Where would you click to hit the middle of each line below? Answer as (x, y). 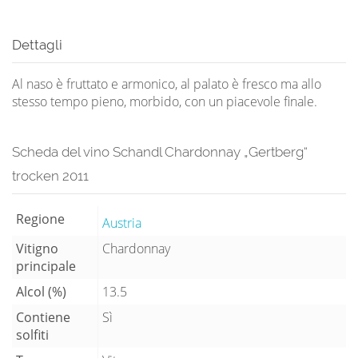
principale (46, 266)
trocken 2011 (50, 175)
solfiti (32, 334)
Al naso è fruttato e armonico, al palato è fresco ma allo (167, 84)
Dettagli (37, 44)
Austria (122, 223)
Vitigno (37, 248)
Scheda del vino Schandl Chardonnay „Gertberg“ (160, 151)
